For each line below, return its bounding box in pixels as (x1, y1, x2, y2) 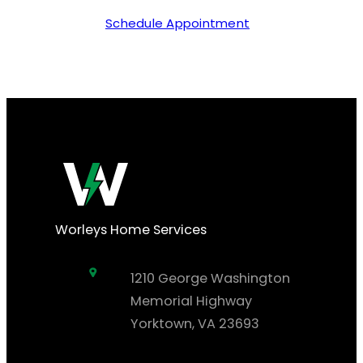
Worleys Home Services (55, 220, 207, 240)
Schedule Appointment (105, 14, 250, 32)
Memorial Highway (130, 292, 252, 311)
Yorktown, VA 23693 (130, 314, 259, 334)
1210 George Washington (130, 269, 290, 288)
